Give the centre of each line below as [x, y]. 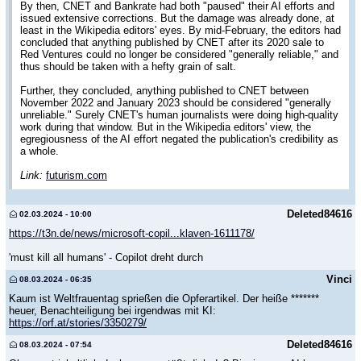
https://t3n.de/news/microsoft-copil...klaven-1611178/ [132, 233]
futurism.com [77, 176]
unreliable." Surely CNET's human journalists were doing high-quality [179, 115]
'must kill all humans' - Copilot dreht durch [106, 257]
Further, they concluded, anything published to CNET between [164, 91]
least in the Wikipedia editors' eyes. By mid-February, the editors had [180, 31]
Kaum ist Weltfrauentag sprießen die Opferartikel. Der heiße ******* [164, 298]
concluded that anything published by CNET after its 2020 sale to [172, 43]
